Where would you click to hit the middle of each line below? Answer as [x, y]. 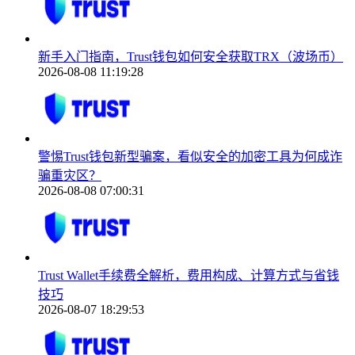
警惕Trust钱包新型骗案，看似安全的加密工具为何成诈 [190, 156]
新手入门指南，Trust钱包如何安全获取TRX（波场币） [191, 56]
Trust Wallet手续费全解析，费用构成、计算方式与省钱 [189, 275]
